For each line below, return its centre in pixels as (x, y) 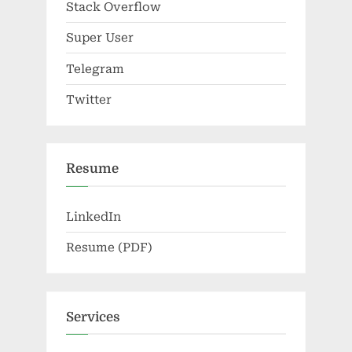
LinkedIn (93, 216)
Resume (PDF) (109, 248)
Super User (100, 38)
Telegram (95, 69)
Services (93, 317)
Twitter (89, 99)
